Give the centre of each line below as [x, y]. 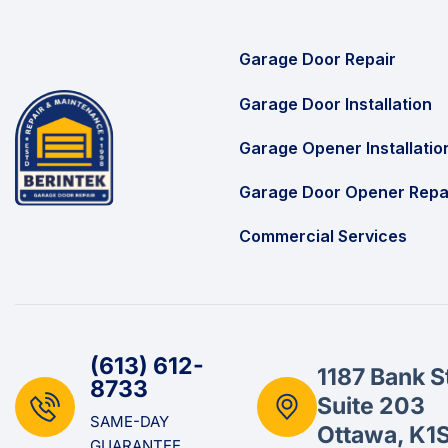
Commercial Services [323, 236]
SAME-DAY [129, 422]
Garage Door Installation [335, 103]
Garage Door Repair [317, 59]
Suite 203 [371, 406]
